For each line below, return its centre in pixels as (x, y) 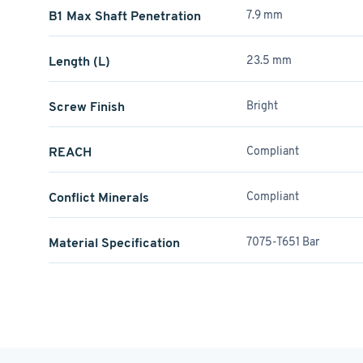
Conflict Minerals (99, 197)
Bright (263, 105)
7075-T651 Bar (283, 241)
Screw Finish (87, 107)
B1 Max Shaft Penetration (125, 16)
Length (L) (79, 61)
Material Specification (114, 243)
